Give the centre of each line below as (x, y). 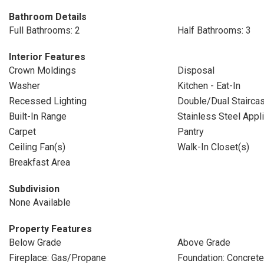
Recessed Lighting (48, 101)
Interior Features (47, 57)
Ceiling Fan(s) (37, 147)
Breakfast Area (39, 162)
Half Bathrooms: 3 (214, 30)
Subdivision (34, 189)
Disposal (196, 70)
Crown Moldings (42, 70)
